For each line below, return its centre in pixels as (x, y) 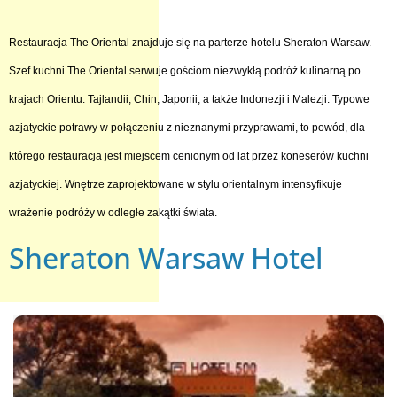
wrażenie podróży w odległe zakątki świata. (113, 213)
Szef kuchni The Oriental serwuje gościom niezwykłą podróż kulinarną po (185, 71)
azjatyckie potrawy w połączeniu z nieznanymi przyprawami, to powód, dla (187, 128)
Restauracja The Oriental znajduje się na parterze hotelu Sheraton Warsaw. (190, 43)
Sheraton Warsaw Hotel (166, 257)
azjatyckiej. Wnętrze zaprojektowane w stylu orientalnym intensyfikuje (175, 184)
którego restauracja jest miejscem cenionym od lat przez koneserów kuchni (189, 156)
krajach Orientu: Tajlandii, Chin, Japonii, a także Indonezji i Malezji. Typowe (189, 99)
